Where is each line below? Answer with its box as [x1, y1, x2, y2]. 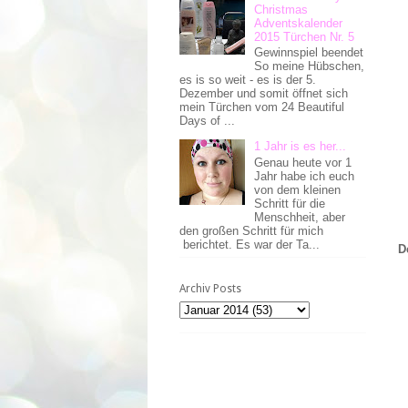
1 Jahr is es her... [254, 139, 347, 154]
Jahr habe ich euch [254, 168, 355, 183]
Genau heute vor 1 [254, 155, 352, 169]
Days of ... [179, 114, 235, 128]
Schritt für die [254, 196, 326, 210]
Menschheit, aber [254, 209, 346, 224]
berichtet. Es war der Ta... [179, 237, 320, 251]
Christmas [254, 2, 309, 16]
